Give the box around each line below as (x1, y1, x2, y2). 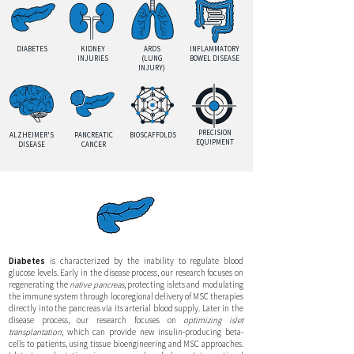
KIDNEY (80, 44, 105, 54)
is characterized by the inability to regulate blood (45, 256, 243, 266)
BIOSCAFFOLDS (129, 130, 176, 140)
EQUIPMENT (195, 137, 234, 147)
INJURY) (138, 63, 165, 73)
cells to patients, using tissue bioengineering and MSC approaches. (9, 339, 243, 349)
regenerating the (9, 280, 70, 290)
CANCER (81, 140, 106, 149)
